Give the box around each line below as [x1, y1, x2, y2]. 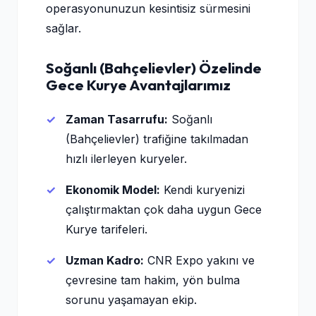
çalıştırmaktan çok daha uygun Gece [66, 202, 262, 217]
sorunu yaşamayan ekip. [66, 293, 197, 307]
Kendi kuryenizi [160, 183, 245, 197]
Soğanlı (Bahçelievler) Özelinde [46, 59, 262, 77]
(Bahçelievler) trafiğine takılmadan [66, 132, 248, 146]
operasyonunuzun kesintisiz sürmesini [46, 1, 250, 16]
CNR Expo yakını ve [144, 253, 255, 267]
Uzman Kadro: [66, 253, 144, 267]
